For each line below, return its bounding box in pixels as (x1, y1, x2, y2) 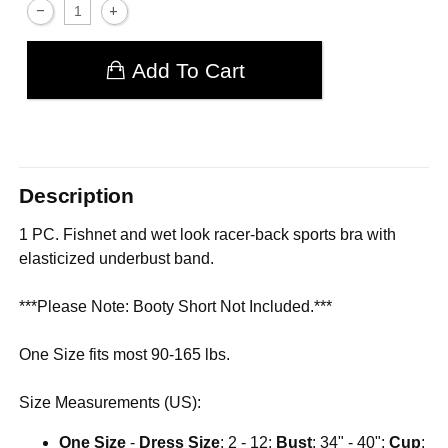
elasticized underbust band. (19, 249, 215, 267)
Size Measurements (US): (19, 393, 202, 411)
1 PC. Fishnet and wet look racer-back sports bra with (19, 225, 397, 243)
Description (19, 184, 134, 208)
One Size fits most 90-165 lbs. (19, 345, 231, 363)
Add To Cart (131, 58, 245, 82)
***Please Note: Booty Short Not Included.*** (19, 297, 333, 315)
